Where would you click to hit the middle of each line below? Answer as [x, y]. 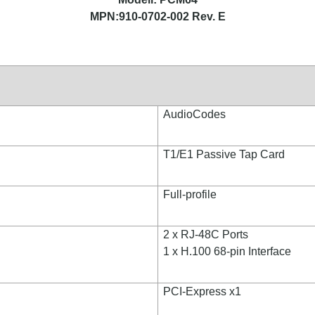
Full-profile [190, 194]
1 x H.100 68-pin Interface [227, 251]
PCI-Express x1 [202, 291]
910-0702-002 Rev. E [172, 17]
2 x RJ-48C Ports [206, 234]
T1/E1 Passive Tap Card [224, 154]
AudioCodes [195, 114]
